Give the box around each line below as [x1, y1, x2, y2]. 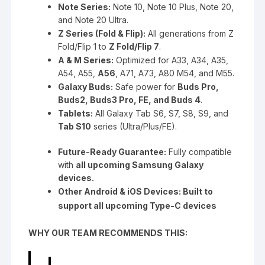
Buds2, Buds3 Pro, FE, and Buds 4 [58, 94, 201, 105]
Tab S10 [58, 121, 92, 131]
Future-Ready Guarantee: [58, 146, 167, 157]
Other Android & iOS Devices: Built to [58, 186, 214, 196]
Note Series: [58, 1, 111, 12]
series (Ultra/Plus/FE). [91, 121, 177, 131]
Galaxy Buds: [58, 81, 114, 92]
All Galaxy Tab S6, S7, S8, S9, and [93, 108, 229, 118]
